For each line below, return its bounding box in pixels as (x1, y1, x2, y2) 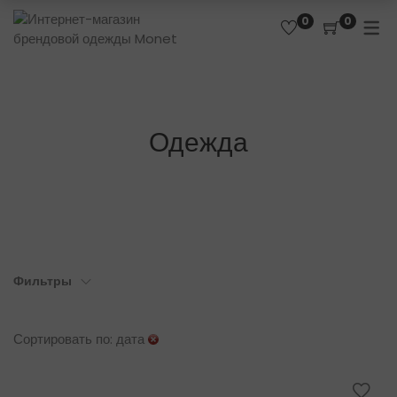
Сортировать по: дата (13, 330, 144, 348)
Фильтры (13, 272, 72, 290)
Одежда (149, 123, 248, 161)
